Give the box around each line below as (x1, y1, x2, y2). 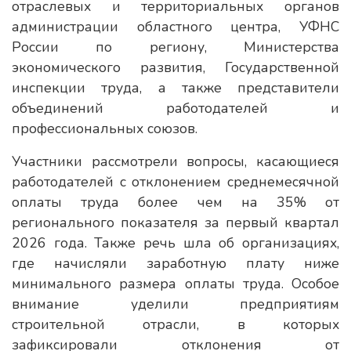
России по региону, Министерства (12, 38, 339, 56)
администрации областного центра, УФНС (12, 17, 339, 36)
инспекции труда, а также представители (12, 78, 339, 97)
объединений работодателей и (12, 99, 339, 118)
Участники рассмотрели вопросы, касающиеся (12, 152, 339, 171)
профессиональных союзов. (12, 119, 197, 138)
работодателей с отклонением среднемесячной (12, 172, 339, 191)
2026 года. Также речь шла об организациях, (12, 233, 339, 252)
